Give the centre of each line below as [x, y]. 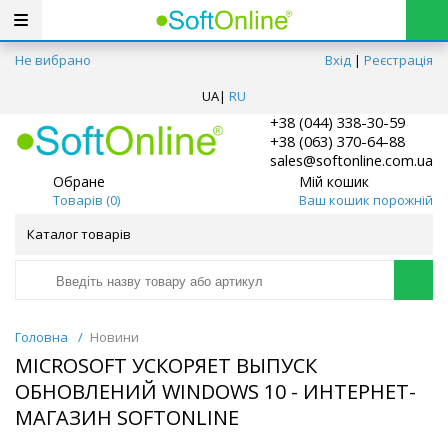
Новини [114, 337]
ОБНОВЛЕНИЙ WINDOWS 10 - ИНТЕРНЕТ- [215, 392]
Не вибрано [53, 60]
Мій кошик [333, 181]
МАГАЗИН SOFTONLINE [127, 418]
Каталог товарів [79, 234]
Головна [41, 337]
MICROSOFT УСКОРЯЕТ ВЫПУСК [166, 366]
